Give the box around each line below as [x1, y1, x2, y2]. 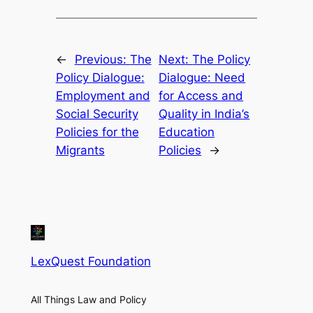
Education [159, 124, 215, 139]
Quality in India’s [159, 106, 250, 121]
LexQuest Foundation [30, 254, 151, 269]
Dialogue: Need [159, 70, 246, 85]
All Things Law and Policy [30, 293, 147, 306]
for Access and [159, 88, 244, 103]
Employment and [55, 88, 150, 103]
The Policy [192, 52, 251, 66]
